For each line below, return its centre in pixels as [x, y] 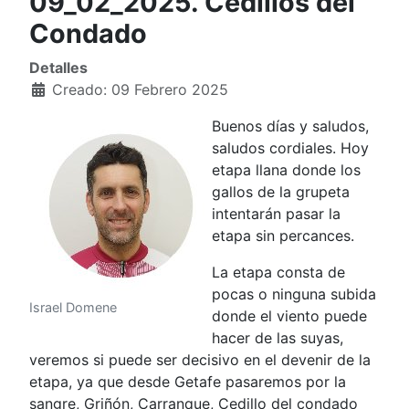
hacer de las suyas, [278, 338]
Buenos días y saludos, [290, 126]
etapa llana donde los [286, 170]
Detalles [58, 68]
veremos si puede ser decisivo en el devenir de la [200, 360]
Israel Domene [73, 307]
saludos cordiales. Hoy [290, 148]
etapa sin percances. [283, 236]
